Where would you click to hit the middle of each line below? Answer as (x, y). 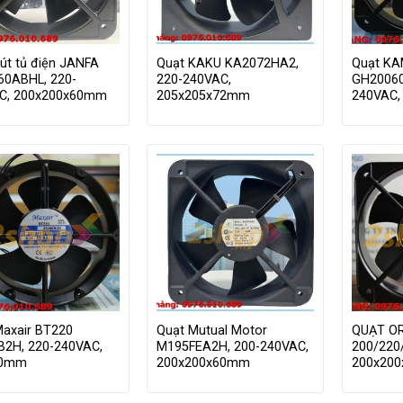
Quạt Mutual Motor (212, 330)
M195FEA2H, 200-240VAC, (233, 346)
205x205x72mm (204, 95)
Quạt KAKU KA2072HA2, (228, 63)
